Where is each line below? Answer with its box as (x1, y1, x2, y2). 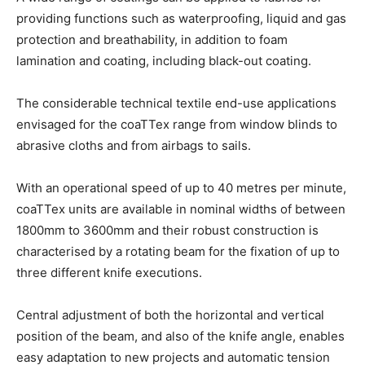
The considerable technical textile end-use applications (16, 95, 336, 111)
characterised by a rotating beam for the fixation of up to (16, 243, 340, 259)
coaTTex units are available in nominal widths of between (16, 200, 345, 217)
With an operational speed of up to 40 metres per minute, (16, 179, 346, 196)
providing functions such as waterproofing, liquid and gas (16, 10, 346, 26)
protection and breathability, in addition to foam (16, 31, 288, 47)
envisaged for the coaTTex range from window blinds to (16, 116, 337, 132)
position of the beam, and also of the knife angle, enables (16, 328, 345, 344)
